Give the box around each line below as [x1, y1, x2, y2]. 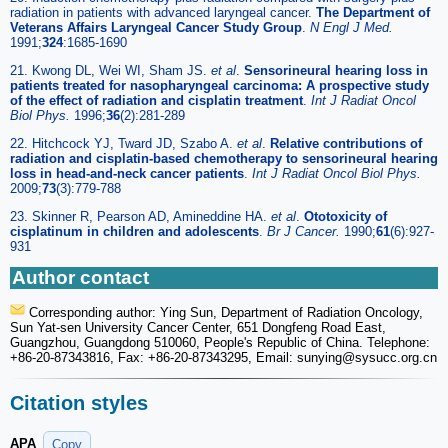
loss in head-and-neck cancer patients [10, 165, 244, 181]
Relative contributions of [270, 135, 422, 151]
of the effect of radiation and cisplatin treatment [10, 92, 303, 108]
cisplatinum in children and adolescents [10, 223, 259, 239]
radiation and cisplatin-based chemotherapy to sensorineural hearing [10, 150, 438, 166]
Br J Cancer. [267, 223, 344, 239]
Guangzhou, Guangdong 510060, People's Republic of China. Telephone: [10, 334, 430, 350]
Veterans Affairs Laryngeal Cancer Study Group [10, 19, 302, 35]
